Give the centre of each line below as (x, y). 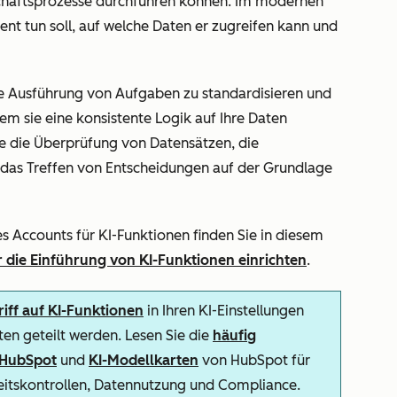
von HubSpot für (254, 360)
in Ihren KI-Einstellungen (224, 311)
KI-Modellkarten (144, 360)
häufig (234, 335)
